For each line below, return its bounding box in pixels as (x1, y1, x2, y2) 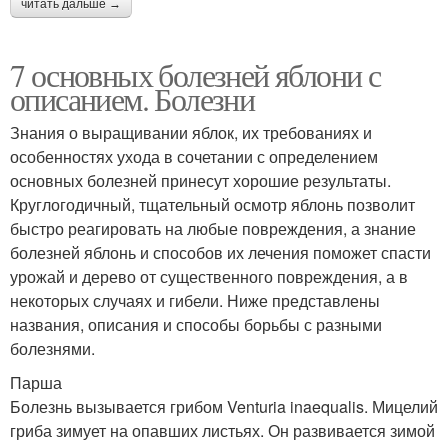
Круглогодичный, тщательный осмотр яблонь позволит (10, 192, 415, 216)
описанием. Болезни (10, 76, 255, 120)
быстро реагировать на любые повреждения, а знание (10, 216, 416, 240)
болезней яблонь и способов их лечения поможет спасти (10, 240, 431, 264)
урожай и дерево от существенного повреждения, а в (10, 264, 408, 288)
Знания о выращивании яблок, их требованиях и (10, 120, 372, 144)
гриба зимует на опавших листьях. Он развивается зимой (10, 418, 435, 442)
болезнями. (10, 336, 95, 360)
